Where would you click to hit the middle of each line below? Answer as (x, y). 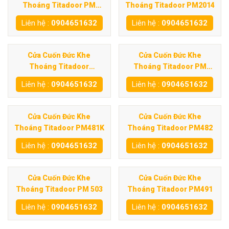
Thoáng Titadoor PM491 (170, 189)
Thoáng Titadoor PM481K (59, 128)
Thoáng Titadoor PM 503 (59, 189)
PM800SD (59, 78)
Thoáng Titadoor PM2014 (170, 5)
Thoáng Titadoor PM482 (170, 128)
